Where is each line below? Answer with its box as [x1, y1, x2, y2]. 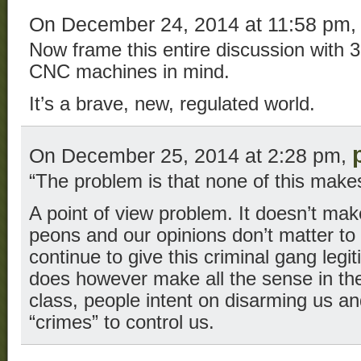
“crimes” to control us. [29, 312, 214, 334]
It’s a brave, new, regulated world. [29, 93, 315, 115]
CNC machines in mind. [29, 61, 230, 83]
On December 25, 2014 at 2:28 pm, [29, 144, 352, 168]
